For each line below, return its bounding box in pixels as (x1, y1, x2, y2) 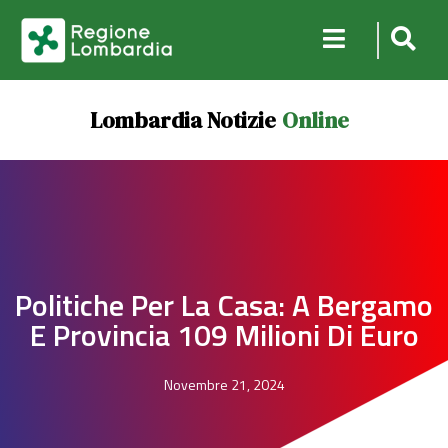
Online (281, 105, 349, 135)
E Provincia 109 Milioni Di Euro (29, 312, 419, 358)
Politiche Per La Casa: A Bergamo (15, 282, 433, 328)
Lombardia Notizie (89, 105, 276, 135)
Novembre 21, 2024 (163, 374, 285, 395)
